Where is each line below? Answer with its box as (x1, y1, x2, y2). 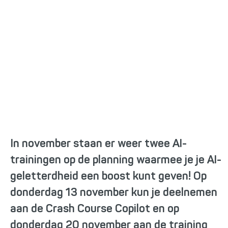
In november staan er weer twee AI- (10, 138, 187, 150)
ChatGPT (10, 116, 83, 134)
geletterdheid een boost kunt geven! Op (10, 171, 207, 182)
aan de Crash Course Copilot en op (10, 204, 179, 215)
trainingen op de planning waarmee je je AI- (10, 155, 221, 166)
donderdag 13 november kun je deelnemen (10, 187, 217, 198)
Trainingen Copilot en (10, 93, 179, 111)
